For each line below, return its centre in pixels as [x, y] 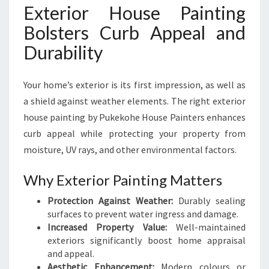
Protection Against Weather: [110, 201]
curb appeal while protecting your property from [134, 133]
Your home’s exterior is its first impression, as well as [134, 85]
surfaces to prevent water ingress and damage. [143, 214]
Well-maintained [206, 227]
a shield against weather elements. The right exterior [134, 101]
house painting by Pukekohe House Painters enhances [134, 117]
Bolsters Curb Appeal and [134, 32]
